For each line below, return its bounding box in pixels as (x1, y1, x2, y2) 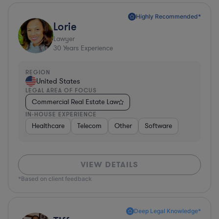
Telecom (77, 121, 102, 131)
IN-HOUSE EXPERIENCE (25, 110, 97, 118)
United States (36, 76, 80, 86)
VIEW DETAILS (81, 159, 138, 170)
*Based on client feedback (18, 175, 92, 182)
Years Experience (61, 43, 113, 53)
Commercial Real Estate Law (32, 97, 118, 107)
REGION (25, 68, 50, 76)
